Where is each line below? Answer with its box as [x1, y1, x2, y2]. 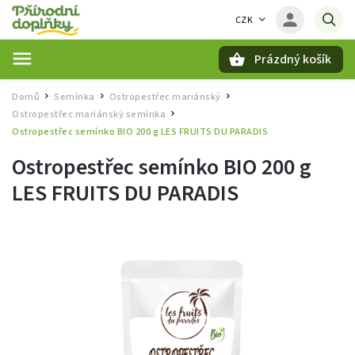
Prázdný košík [254, 51, 331, 68]
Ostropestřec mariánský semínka [12, 108, 166, 121]
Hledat [70, 80, 111, 94]
